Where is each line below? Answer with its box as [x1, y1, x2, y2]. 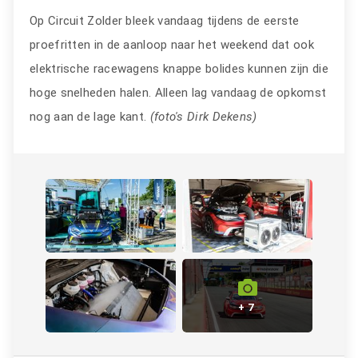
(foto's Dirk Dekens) [149, 109, 257, 124]
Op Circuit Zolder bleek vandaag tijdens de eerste [30, 13, 300, 28]
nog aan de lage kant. [30, 109, 150, 124]
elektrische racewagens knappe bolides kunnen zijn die [30, 61, 328, 76]
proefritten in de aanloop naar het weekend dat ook [30, 37, 314, 52]
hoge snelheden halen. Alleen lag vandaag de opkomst [30, 85, 327, 100]
